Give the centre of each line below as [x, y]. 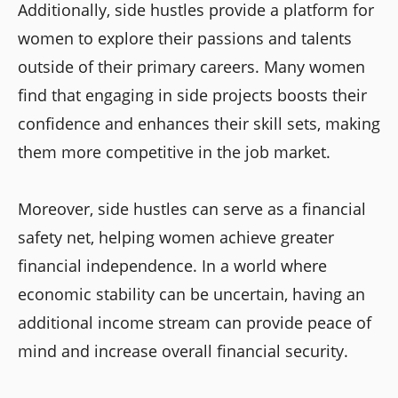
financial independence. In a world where [172, 265]
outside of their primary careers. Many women [191, 66]
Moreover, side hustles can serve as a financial [192, 208]
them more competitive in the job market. [174, 151]
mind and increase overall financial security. [183, 350]
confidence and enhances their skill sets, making [199, 123]
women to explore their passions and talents [185, 38]
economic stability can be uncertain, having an [191, 294]
